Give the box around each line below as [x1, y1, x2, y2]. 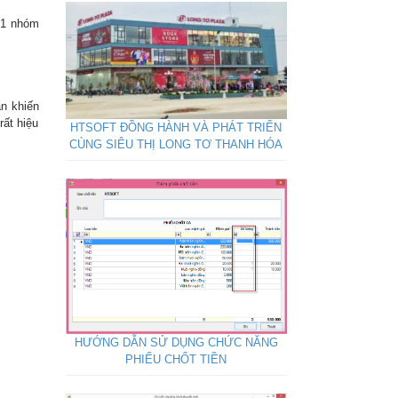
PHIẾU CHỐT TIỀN [125, 353, 227, 367]
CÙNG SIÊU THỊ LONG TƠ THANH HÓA [69, 138, 283, 152]
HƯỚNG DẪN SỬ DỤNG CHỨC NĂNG [74, 336, 278, 350]
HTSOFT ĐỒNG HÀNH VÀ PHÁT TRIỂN [70, 121, 282, 135]
